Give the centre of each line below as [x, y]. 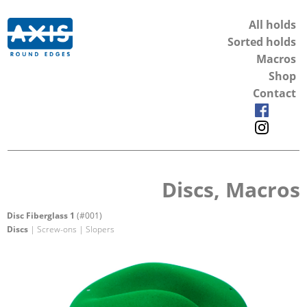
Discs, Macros [231, 189]
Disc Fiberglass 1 [41, 215]
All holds [272, 25]
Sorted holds [262, 42]
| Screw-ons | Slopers [71, 229]
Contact [274, 93]
